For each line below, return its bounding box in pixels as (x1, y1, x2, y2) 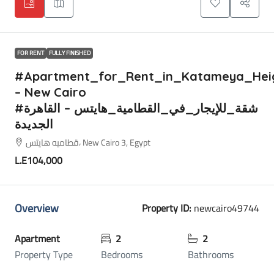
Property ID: (142, 199, 191, 218)
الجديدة (15, 116, 53, 132)
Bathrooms (187, 245, 234, 264)
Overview (15, 198, 59, 218)
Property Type (15, 245, 73, 264)
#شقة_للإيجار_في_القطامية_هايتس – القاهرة (15, 100, 24, 116)
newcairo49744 (191, 199, 259, 218)
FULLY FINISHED (49, 47, 91, 59)
